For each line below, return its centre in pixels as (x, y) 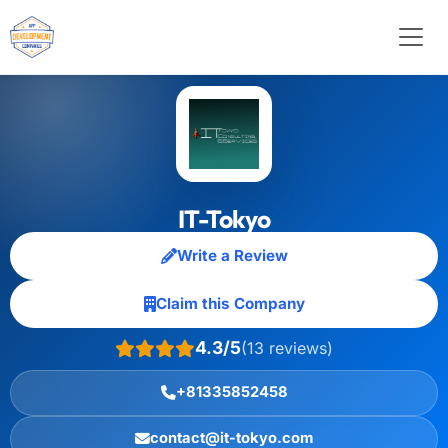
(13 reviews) (287, 347)
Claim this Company (230, 303)
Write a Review (232, 255)
